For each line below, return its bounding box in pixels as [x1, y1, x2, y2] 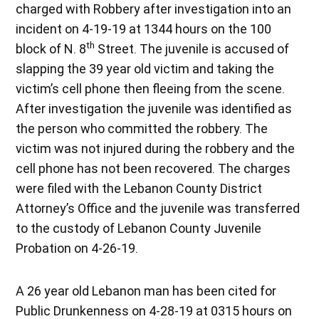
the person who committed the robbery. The [16, 120, 268, 136]
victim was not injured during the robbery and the [16, 140, 296, 156]
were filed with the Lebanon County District [16, 180, 263, 196]
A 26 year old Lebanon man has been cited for [16, 283, 277, 298]
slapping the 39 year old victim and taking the [16, 61, 275, 76]
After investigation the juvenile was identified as [16, 100, 293, 116]
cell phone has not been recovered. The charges [16, 160, 291, 176]
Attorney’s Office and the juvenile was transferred [16, 200, 300, 216]
